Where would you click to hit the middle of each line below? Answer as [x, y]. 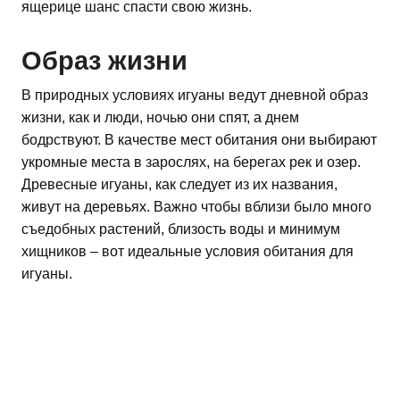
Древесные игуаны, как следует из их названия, [179, 185]
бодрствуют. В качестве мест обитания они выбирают [199, 140]
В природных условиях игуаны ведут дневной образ [195, 96]
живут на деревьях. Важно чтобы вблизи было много [196, 207]
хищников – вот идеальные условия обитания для [187, 252]
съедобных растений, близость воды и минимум [181, 229]
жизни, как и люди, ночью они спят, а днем [160, 118]
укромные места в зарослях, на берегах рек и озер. [191, 162]
